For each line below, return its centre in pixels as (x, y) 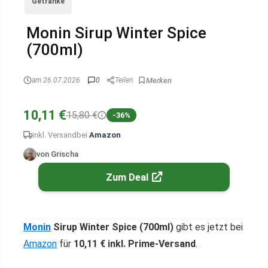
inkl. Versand (54, 135)
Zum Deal (127, 177)
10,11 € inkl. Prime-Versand (135, 244)
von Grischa (57, 154)
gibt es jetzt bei (208, 227)
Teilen (124, 80)
